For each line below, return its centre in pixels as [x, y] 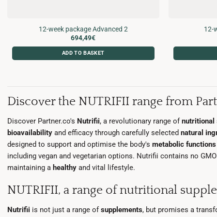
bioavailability [30, 132]
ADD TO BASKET [83, 53]
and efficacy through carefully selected [116, 132]
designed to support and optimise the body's [80, 144]
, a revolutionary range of [141, 121]
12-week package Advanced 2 [83, 29]
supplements [122, 209]
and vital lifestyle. [106, 167]
